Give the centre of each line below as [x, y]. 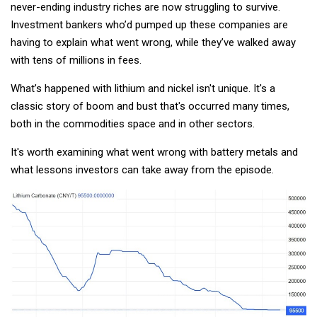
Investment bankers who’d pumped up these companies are [149, 24]
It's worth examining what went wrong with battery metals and [154, 152]
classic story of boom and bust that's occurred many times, [150, 106]
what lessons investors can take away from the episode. [142, 169]
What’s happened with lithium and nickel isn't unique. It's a [143, 88]
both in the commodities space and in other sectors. [133, 123]
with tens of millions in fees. [76, 60]
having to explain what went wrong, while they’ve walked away [153, 42]
